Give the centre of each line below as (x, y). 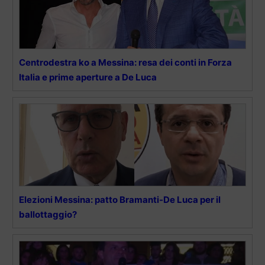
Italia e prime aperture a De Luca (88, 77)
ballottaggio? (48, 214)
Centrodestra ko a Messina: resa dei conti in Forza (125, 62)
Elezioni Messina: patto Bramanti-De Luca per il (120, 199)
